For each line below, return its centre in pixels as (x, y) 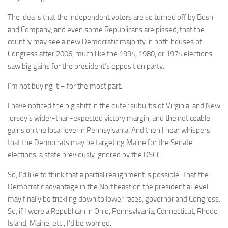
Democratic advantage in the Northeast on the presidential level (108, 187)
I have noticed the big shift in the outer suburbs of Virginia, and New (114, 106)
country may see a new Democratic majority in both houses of (105, 41)
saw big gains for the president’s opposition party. (86, 66)
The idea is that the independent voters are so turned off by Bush (110, 17)
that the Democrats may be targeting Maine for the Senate (100, 142)
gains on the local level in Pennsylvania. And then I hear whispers (109, 130)
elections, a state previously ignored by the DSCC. (85, 154)
